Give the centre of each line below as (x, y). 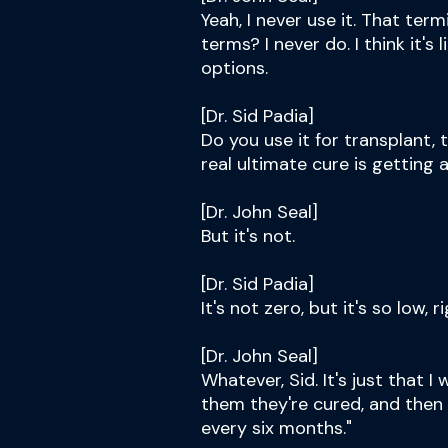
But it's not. (248, 236)
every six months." (276, 428)
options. (234, 68)
